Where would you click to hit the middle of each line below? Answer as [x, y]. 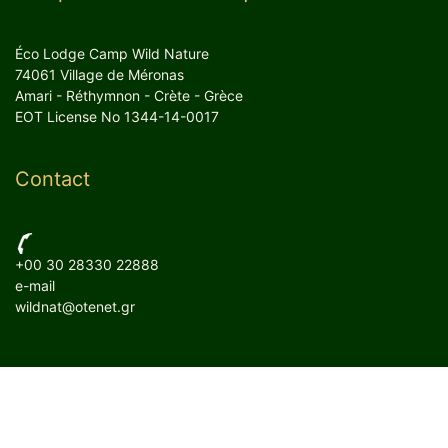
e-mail [35, 286]
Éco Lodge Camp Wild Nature [112, 54]
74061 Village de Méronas [99, 75]
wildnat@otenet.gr [75, 307]
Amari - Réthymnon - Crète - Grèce [129, 96]
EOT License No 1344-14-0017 [117, 117]
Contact [52, 179]
